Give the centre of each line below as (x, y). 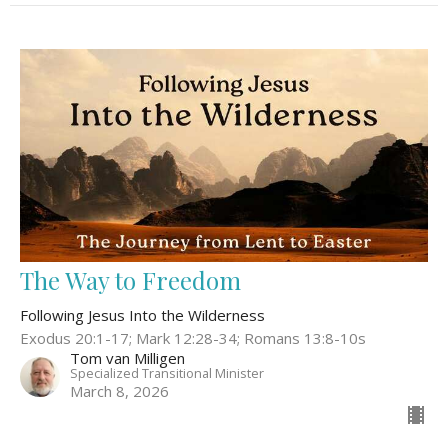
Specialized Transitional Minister (167, 373)
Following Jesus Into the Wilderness (142, 315)
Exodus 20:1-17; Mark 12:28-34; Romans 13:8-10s (193, 338)
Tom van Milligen (127, 358)
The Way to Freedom (130, 280)
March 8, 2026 (119, 391)
